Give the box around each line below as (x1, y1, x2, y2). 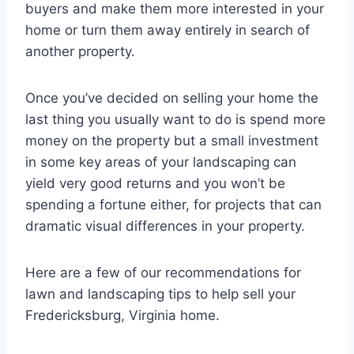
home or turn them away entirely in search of (25, 22, 310, 39)
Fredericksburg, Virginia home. (25, 307, 220, 324)
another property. (25, 43, 135, 60)
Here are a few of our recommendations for (25, 265, 301, 281)
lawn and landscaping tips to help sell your (25, 286, 296, 303)
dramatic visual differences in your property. (25, 218, 305, 235)
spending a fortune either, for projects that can (25, 197, 322, 213)
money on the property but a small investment (25, 133, 318, 149)
